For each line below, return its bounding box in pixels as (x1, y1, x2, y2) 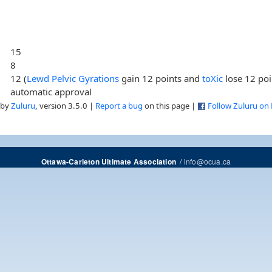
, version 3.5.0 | (35, 100, 95, 111)
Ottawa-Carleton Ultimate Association (41, 156, 176, 167)
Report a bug (95, 100, 143, 111)
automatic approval (10, 85, 92, 98)
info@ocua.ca (183, 155, 231, 166)
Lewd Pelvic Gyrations (27, 72, 120, 84)
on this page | (143, 100, 197, 111)
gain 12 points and (119, 72, 203, 84)
